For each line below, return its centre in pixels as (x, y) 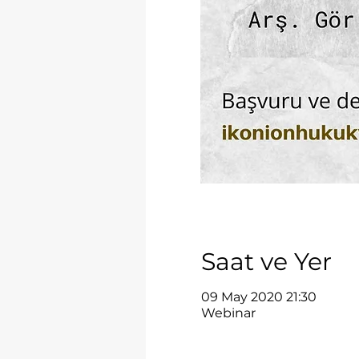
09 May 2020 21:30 (258, 297)
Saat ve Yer (266, 262)
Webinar (228, 313)
